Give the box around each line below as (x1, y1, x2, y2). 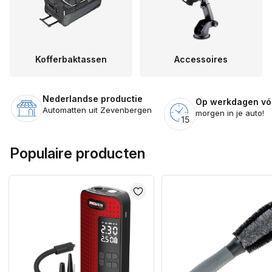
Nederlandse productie (42, 93, 143, 104)
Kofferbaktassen (35, 54, 107, 64)
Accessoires (174, 54, 228, 64)
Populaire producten (10, 144, 145, 162)
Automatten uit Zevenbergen (42, 105, 152, 115)
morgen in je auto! (195, 108, 264, 118)
